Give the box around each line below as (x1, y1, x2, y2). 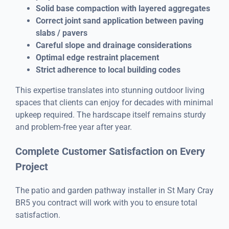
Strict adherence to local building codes (35, 64, 180, 75)
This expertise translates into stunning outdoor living (15, 85, 204, 95)
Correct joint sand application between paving (35, 15, 203, 26)
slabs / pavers (35, 28, 87, 38)
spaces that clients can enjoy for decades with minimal (15, 97, 213, 107)
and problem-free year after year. (15, 122, 132, 132)
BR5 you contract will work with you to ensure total (15, 197, 197, 208)
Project (15, 160, 48, 173)
